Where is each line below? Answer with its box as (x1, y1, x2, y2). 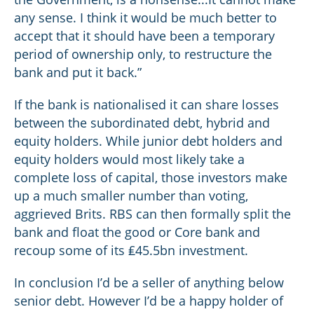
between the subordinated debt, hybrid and (14, 114, 270, 131)
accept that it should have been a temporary (14, 27, 275, 44)
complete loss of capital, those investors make (14, 169, 287, 186)
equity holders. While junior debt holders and (14, 132, 282, 149)
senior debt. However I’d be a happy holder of (14, 292, 283, 309)
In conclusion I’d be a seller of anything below (14, 274, 284, 291)
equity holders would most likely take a (14, 151, 245, 168)
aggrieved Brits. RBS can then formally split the (14, 205, 291, 222)
